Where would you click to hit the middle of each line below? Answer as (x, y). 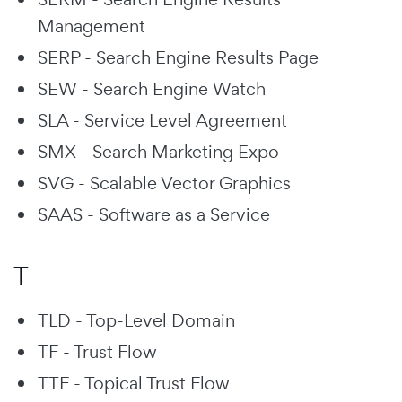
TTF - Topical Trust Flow (134, 383)
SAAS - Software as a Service (154, 214)
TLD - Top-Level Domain (136, 320)
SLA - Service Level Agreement (162, 120)
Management (92, 26)
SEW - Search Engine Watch (152, 88)
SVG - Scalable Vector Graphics (164, 183)
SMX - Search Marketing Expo (158, 151)
